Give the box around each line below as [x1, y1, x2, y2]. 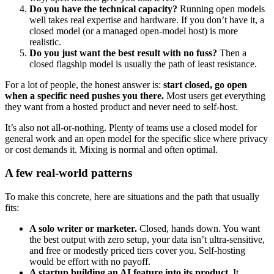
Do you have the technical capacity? [29, 3, 177, 14]
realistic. [29, 36, 61, 47]
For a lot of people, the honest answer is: [5, 79, 163, 90]
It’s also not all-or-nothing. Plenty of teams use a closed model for [5, 122, 257, 133]
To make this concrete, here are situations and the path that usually [5, 191, 259, 202]
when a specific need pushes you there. [5, 90, 164, 101]
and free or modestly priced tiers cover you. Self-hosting [29, 245, 245, 256]
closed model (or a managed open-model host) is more [29, 25, 238, 36]
